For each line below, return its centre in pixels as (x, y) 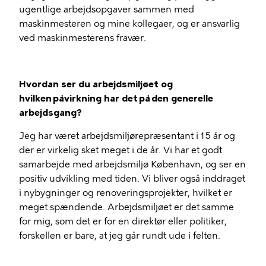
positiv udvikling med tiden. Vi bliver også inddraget (132, 178)
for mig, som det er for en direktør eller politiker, (123, 221)
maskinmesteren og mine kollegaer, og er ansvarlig (129, 23)
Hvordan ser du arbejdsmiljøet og (96, 84)
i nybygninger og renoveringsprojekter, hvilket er (126, 193)
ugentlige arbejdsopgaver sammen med (107, 9)
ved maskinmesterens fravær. (83, 38)
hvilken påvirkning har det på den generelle (116, 98)
